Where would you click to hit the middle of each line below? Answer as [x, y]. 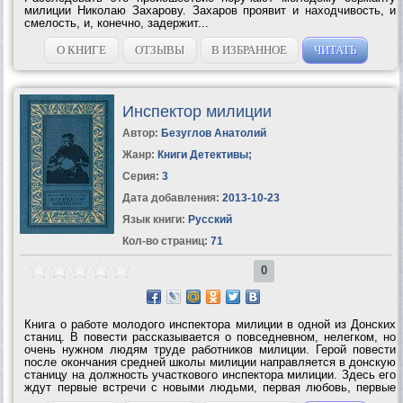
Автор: [141, 133]
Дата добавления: [170, 197]
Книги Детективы [202, 154]
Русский [208, 219]
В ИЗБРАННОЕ [250, 49]
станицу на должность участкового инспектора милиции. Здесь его [210, 374]
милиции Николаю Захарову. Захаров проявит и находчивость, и [210, 10]
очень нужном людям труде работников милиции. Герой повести [210, 349]
